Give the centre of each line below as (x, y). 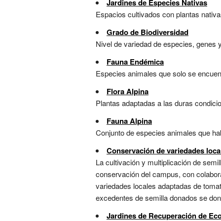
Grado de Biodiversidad (147, 32)
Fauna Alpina (129, 121)
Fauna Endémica (135, 62)
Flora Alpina (128, 92)
